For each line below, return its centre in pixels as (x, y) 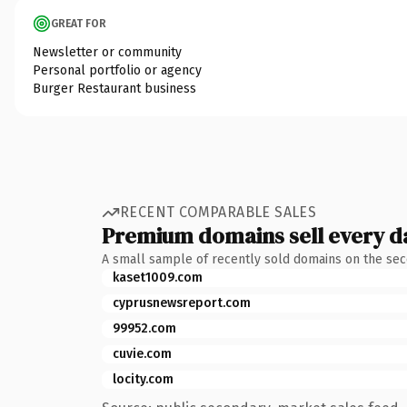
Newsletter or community (107, 52)
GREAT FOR (79, 23)
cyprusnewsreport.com (182, 303)
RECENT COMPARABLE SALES (218, 212)
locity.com (143, 379)
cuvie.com (142, 353)
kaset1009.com (158, 277)
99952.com (144, 328)
